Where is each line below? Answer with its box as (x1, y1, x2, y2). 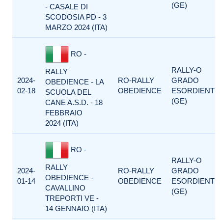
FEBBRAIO (45, 109, 82, 117)
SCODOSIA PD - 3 (45, 13, 107, 21)
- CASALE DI (45, 2, 88, 11)
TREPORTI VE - (45, 194, 99, 202)
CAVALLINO (45, 184, 85, 192)
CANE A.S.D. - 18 (45, 98, 103, 107)
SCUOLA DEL (45, 88, 91, 96)
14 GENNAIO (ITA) (45, 204, 107, 213)
